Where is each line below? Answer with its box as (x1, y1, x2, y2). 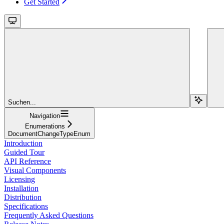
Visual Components (4, 165, 66, 174)
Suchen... (8, 98, 36, 106)
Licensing (4, 174, 35, 183)
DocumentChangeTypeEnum (8, 129, 90, 137)
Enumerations (24, 122, 65, 130)
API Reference (4, 156, 51, 165)
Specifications (4, 201, 48, 210)
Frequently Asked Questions (4, 210, 93, 219)
